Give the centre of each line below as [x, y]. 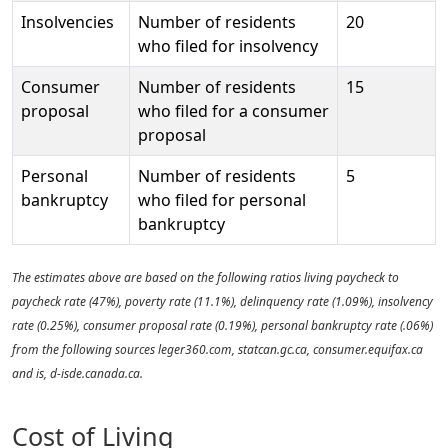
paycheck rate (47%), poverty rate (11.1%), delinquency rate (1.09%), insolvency [222, 301]
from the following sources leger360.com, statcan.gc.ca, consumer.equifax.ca [217, 349]
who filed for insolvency [228, 46]
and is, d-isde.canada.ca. [77, 373]
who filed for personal [222, 200]
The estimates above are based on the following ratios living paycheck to [205, 277]
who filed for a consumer [233, 111]
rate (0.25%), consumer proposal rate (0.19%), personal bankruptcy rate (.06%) [222, 325]
